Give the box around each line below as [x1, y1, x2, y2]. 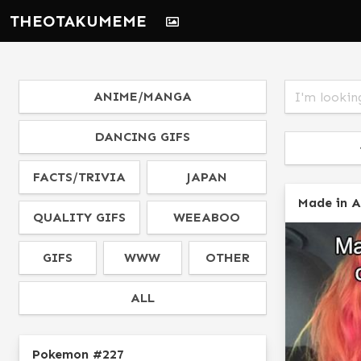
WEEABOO [173, 210, 240, 225]
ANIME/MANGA [93, 89, 192, 104]
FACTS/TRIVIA [33, 169, 126, 185]
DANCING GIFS [95, 129, 190, 144]
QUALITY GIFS [33, 210, 126, 225]
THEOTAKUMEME [10, 11, 147, 31]
